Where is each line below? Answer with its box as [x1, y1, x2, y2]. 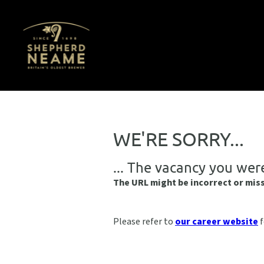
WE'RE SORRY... [113, 127, 244, 150]
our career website [175, 215, 258, 228]
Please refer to [113, 215, 175, 228]
